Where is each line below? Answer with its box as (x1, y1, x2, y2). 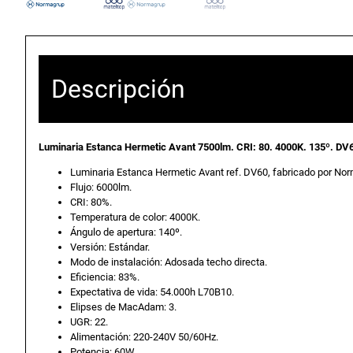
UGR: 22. (70, 315, 108, 328)
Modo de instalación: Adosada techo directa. (70, 255, 267, 268)
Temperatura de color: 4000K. (70, 210, 200, 223)
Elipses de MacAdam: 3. (70, 300, 176, 313)
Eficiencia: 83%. (70, 270, 139, 283)
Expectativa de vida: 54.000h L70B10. (70, 285, 234, 298)
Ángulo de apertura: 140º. (70, 225, 182, 238)
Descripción (51, 73, 185, 104)
